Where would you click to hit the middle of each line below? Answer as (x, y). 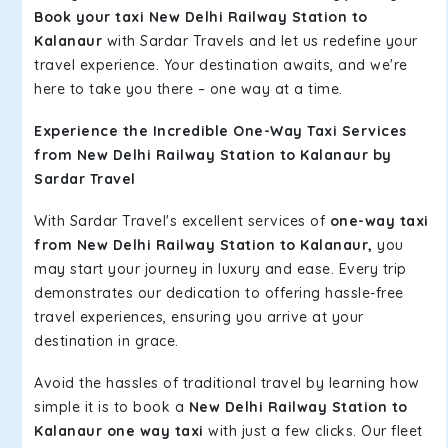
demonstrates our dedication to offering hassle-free (219, 293)
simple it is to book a (111, 407)
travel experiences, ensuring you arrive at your (199, 317)
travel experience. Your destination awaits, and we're (221, 65)
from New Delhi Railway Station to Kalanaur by (213, 155)
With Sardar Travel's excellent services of (182, 221)
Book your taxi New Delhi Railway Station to (201, 17)
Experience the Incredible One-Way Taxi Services (220, 131)
